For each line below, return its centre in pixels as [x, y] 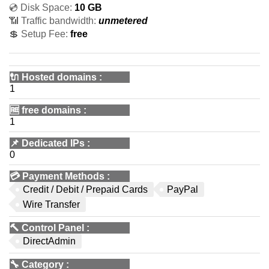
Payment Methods [63, 176]
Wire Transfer [51, 204]
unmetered [123, 21]
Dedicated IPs [53, 143]
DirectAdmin [49, 241]
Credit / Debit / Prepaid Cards [85, 189]
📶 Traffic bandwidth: [53, 21]
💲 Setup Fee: [38, 34]
